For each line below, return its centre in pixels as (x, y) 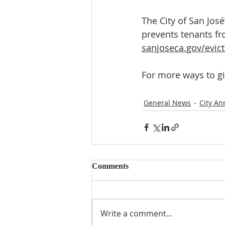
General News (167, 103)
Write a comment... (136, 213)
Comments (110, 166)
